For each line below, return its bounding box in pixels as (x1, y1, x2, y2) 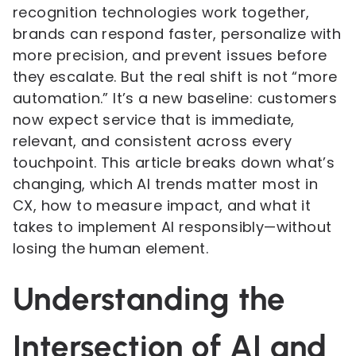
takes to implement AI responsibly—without (13, 217, 332, 237)
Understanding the (13, 280, 285, 318)
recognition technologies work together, (13, 2, 310, 22)
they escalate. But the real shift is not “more (13, 67, 338, 87)
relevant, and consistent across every (13, 131, 292, 151)
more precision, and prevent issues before (13, 45, 327, 65)
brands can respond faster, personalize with (13, 24, 342, 44)
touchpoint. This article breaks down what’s (13, 153, 335, 172)
